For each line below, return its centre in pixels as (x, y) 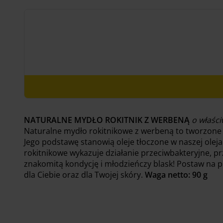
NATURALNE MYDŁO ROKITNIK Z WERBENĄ (108, 120)
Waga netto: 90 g (176, 174)
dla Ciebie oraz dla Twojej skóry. (84, 174)
